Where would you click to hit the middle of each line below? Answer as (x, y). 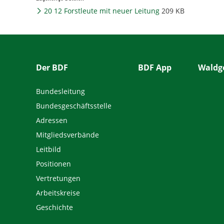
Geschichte (54, 207)
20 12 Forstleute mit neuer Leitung (101, 11)
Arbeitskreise (58, 192)
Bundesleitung (60, 91)
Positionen (53, 163)
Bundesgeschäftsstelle (74, 105)
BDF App (154, 67)
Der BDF (52, 67)
